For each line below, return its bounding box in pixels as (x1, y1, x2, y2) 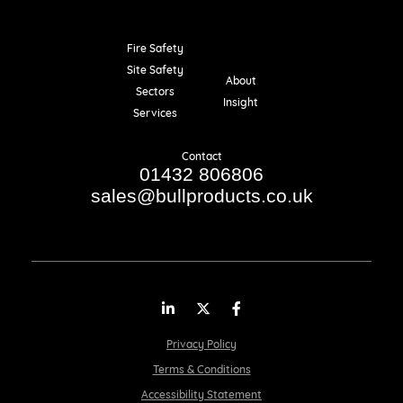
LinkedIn (177, 299, 234, 317)
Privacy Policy (166, 337, 237, 351)
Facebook (240, 299, 308, 317)
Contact (181, 149, 222, 163)
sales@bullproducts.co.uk (90, 185, 313, 206)
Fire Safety (127, 41, 184, 55)
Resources (205, 49, 276, 67)
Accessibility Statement (141, 388, 262, 401)
